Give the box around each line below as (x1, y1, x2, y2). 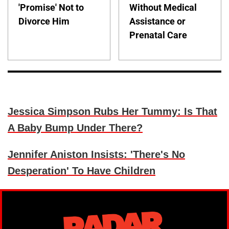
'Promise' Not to (18, 2, 84, 13)
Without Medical (129, 2, 197, 13)
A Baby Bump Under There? (8, 122, 143, 133)
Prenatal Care (129, 30, 188, 40)
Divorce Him (18, 16, 70, 27)
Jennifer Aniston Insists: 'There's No (8, 148, 185, 160)
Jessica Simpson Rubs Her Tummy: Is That (8, 105, 217, 117)
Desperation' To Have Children (8, 165, 155, 176)
